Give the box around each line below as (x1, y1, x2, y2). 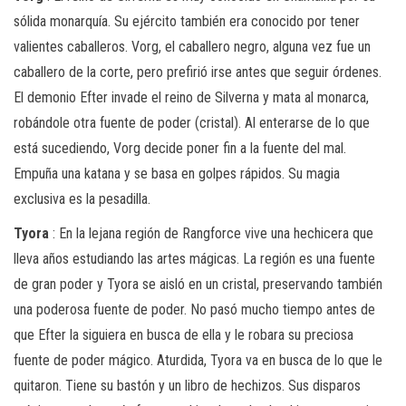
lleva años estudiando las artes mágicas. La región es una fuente (14, 249, 375, 267)
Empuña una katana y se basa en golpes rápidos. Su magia (14, 164, 340, 182)
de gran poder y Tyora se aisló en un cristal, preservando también (14, 275, 382, 293)
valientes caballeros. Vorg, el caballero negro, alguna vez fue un (14, 37, 371, 55)
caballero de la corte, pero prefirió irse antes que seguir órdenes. (14, 63, 382, 81)
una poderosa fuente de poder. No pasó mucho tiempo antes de (14, 300, 375, 318)
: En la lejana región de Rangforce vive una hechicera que (49, 224, 373, 242)
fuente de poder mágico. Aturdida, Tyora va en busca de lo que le (14, 351, 382, 369)
